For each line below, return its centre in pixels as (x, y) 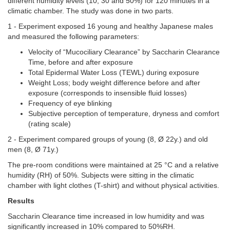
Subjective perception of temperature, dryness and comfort (124, 113)
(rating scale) (50, 124)
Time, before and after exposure (81, 62)
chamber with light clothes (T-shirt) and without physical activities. (113, 185)
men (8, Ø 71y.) (33, 149)
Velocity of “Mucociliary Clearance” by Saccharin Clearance (124, 52)
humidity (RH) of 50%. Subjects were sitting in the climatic (101, 175)
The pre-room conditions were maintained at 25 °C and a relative (113, 165)
